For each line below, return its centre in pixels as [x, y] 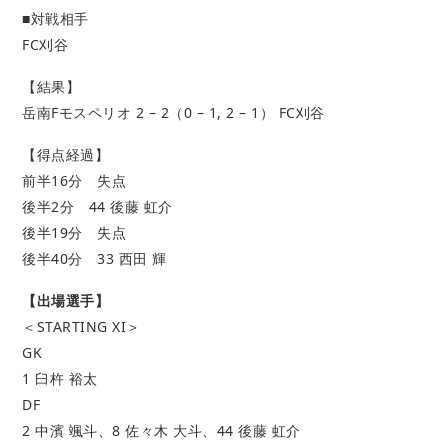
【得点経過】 [66, 154]
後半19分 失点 [74, 232]
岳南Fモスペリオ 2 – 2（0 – [115, 112]
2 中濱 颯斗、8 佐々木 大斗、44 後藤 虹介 [161, 430]
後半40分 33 [70, 258]
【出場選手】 [66, 300]
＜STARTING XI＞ [81, 326]
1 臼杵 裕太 [60, 378]
